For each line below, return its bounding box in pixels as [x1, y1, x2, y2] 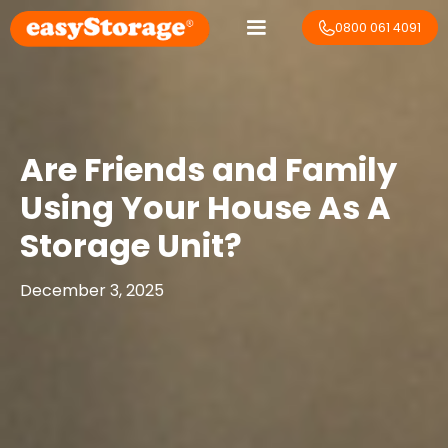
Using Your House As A [20, 185, 391, 230]
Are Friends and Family [20, 147, 397, 192]
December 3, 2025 [20, 279, 164, 302]
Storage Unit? [20, 223, 242, 268]
